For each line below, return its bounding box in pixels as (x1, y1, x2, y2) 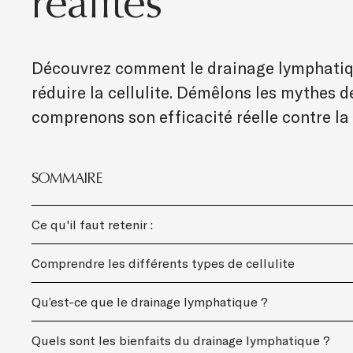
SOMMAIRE (32, 171, 102, 187)
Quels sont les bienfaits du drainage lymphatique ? (32, 333, 330, 349)
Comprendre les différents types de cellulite (32, 255, 295, 272)
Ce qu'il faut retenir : (32, 217, 153, 233)
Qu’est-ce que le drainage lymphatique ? (32, 294, 268, 310)
